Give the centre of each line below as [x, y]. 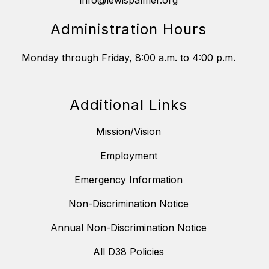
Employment [128, 156]
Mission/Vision [128, 132]
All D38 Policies [128, 252]
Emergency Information [128, 180]
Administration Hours [128, 29]
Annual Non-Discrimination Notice [128, 228]
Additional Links [128, 105]
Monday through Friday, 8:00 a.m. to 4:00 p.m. [128, 58]
